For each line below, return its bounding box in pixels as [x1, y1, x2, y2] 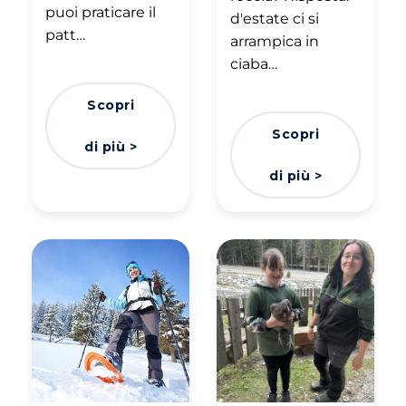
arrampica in [230, 32, 319, 50]
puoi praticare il [45, 3, 156, 21]
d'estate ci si [230, 9, 319, 27]
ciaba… [230, 54, 277, 72]
